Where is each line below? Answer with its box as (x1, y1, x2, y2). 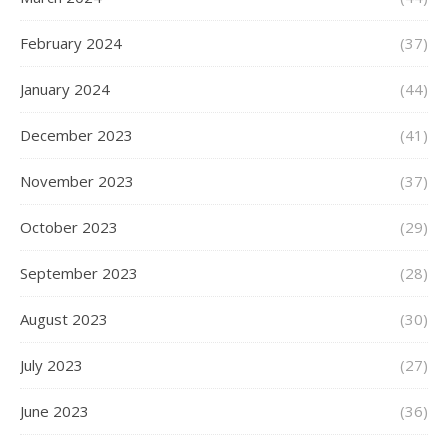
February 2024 (20, 33, 122, 54)
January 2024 (20, 79, 110, 100)
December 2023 (20, 125, 133, 146)
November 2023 (20, 171, 134, 192)
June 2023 (20, 401, 89, 422)
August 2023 (20, 309, 108, 330)
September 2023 (20, 263, 138, 284)
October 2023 (20, 217, 118, 238)
